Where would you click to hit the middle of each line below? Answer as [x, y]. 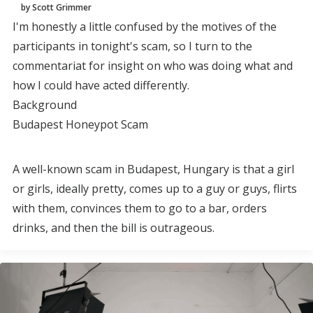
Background [45, 105]
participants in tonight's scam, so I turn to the [132, 46]
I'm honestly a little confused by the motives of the [145, 27]
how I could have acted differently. [101, 85]
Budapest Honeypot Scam [80, 124]
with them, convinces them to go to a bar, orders [140, 208]
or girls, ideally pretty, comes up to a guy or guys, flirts [155, 189]
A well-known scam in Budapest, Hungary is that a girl [153, 169]
